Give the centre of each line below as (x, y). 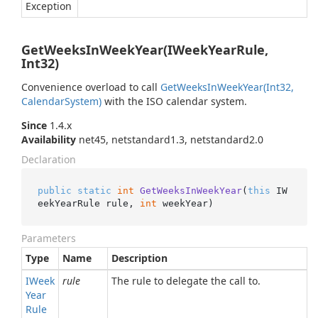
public (54, 190)
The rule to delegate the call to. (186, 281)
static (94, 190)
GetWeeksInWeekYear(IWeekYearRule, (145, 50)
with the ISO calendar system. (174, 101)
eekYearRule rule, (88, 203)
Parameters (49, 238)
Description (139, 258)
